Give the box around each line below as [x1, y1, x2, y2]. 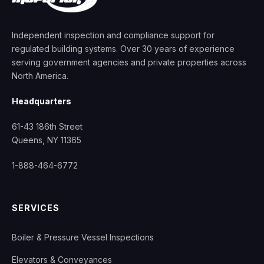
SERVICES [12, 203, 60, 213]
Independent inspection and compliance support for [12, 30, 214, 40]
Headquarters [12, 96, 71, 106]
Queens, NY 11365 [12, 135, 81, 145]
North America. [12, 71, 68, 81]
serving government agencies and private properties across [12, 57, 246, 67]
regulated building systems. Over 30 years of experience [12, 44, 235, 54]
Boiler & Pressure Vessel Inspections [12, 232, 154, 242]
